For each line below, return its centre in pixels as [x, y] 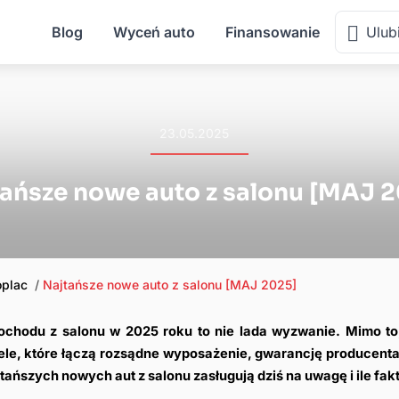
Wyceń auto [154, 32]
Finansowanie [273, 32]
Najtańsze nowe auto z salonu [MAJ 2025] [170, 285]
